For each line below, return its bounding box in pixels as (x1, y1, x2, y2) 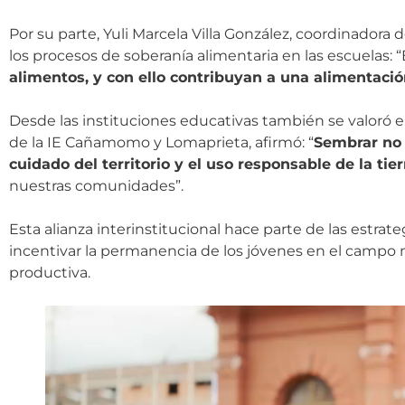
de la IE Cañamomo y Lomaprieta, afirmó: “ (9, 134, 314, 152)
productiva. (9, 264, 90, 282)
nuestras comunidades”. (9, 177, 184, 195)
